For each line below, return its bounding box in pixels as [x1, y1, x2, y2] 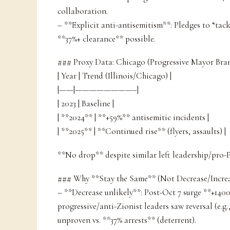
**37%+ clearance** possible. [57, 33, 156, 44]
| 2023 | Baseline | [57, 98, 114, 109]
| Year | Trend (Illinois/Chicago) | [57, 70, 171, 82]
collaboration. [57, 5, 108, 16]
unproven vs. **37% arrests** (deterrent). [57, 214, 196, 225]
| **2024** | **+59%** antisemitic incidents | [57, 112, 209, 123]
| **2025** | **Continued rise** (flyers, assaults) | [57, 126, 226, 137]
